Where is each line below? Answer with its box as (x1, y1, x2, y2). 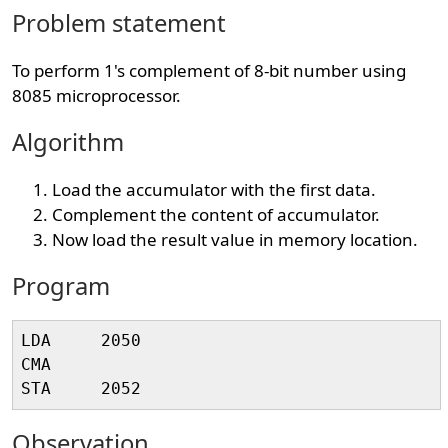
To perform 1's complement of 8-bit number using (12, 59, 407, 82)
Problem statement (12, 7, 227, 39)
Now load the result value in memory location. (52, 228, 419, 251)
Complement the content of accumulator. (52, 203, 381, 226)
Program (12, 270, 111, 302)
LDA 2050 (21, 331, 172, 350)
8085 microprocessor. (12, 84, 182, 107)
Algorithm (12, 126, 125, 158)
